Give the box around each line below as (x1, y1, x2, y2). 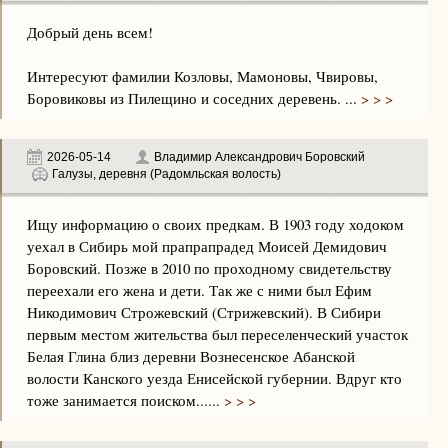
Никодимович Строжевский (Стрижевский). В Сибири (27, 302, 381, 322)
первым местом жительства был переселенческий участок (27, 324, 408, 344)
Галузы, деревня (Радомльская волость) (52, 167, 281, 181)
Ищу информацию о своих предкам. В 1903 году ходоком (27, 214, 404, 234)
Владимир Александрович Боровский (154, 150, 365, 164)
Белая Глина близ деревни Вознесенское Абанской (27, 346, 355, 366)
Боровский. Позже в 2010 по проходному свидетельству (27, 258, 392, 278)
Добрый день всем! (27, 22, 153, 42)
